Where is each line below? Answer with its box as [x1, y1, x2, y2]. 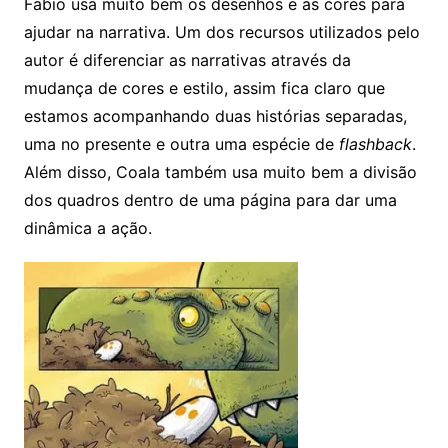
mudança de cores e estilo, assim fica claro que [23, 77, 385, 98]
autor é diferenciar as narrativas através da [23, 49, 351, 70]
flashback [338, 133, 412, 154]
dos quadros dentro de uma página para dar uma [23, 189, 397, 210]
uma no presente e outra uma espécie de [23, 133, 339, 154]
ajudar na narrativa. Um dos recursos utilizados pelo [23, 21, 420, 42]
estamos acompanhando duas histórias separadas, [23, 105, 407, 126]
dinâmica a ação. [23, 217, 152, 238]
